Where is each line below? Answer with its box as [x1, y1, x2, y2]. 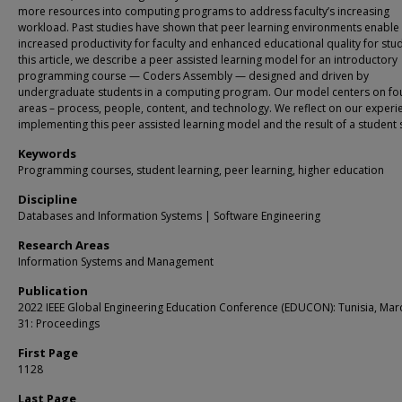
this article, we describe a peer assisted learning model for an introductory [18, 52, 398, 67]
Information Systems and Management [18, 254, 214, 269]
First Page [18, 345, 78, 361]
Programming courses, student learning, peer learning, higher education [18, 162, 384, 178]
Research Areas [18, 237, 109, 253]
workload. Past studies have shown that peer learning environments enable [18, 20, 399, 35]
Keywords [18, 145, 76, 162]
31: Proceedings [18, 316, 100, 331]
